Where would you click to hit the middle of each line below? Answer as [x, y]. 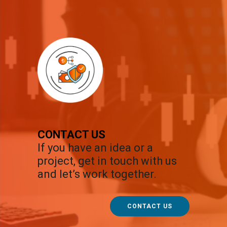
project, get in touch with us [107, 161]
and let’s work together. [97, 174]
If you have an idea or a [95, 148]
